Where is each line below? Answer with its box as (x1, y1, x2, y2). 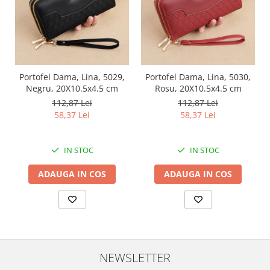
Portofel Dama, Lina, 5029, (19, 71, 125, 83)
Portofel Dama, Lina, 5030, (145, 71, 251, 83)
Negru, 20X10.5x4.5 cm (26, 83, 118, 94)
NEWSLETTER (99, 249, 171, 266)
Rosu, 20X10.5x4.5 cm (154, 83, 242, 94)
